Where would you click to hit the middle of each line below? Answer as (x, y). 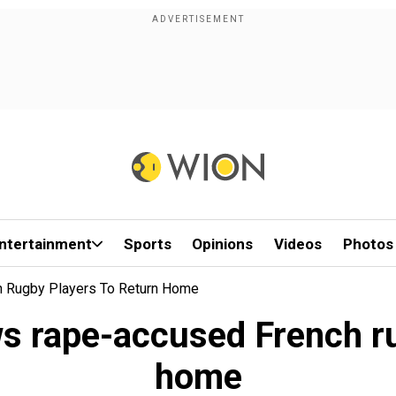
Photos (368, 244)
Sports (147, 244)
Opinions (223, 244)
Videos (298, 244)
